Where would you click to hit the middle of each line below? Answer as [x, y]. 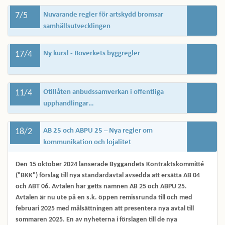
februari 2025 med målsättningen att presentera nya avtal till [105, 209]
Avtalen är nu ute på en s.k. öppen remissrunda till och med [104, 198]
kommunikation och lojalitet [87, 142]
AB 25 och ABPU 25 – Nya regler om [98, 131]
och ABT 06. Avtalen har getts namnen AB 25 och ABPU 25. [101, 187]
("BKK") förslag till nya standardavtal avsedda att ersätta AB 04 [108, 176]
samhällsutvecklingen [77, 26]
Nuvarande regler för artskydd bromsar [103, 15]
